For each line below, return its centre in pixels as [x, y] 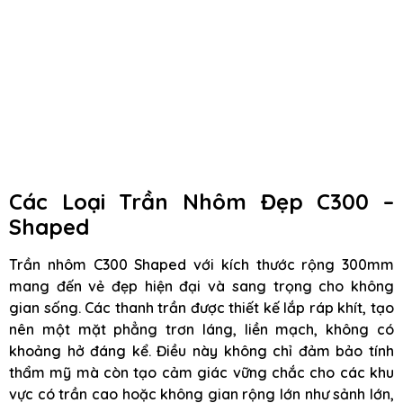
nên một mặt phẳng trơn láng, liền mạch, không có [201, 329]
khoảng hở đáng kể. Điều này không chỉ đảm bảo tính [201, 351]
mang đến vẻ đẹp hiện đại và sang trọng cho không [201, 286]
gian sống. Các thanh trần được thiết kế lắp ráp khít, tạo [201, 308]
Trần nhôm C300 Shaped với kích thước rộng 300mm [201, 264]
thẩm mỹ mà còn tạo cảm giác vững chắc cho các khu [201, 372]
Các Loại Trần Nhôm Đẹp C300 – [201, 201]
